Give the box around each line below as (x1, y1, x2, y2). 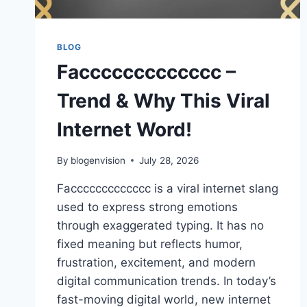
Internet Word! (57, 118, 192, 142)
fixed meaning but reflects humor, (57, 236, 243, 251)
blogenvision (71, 154, 126, 166)
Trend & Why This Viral (57, 89, 270, 113)
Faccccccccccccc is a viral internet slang (57, 181, 278, 195)
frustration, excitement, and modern (57, 255, 256, 269)
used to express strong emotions (57, 199, 238, 214)
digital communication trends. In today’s (57, 273, 276, 288)
